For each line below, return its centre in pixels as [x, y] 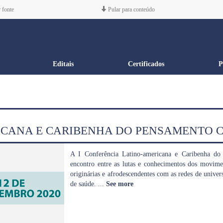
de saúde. [84, 184]
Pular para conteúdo [130, 9]
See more [120, 184]
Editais [63, 64]
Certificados [146, 64]
